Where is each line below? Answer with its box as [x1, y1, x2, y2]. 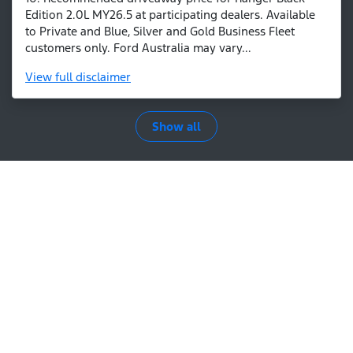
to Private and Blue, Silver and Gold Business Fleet [25, 24, 295, 39]
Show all [152, 119, 201, 135]
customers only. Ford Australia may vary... [25, 40, 251, 56]
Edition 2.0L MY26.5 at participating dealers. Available [25, 7, 315, 23]
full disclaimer [55, 69, 131, 85]
